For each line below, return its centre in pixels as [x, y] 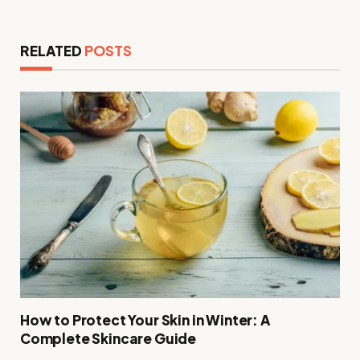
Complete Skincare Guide [108, 339]
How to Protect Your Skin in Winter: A [145, 320]
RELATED [52, 51]
